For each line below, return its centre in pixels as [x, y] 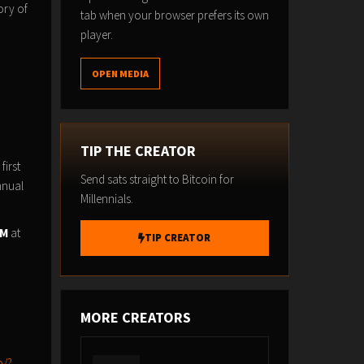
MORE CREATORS [135, 317]
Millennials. [106, 199]
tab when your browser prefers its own [174, 15]
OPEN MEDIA [120, 74]
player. [96, 35]
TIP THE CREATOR [138, 151]
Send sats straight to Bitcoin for [157, 179]
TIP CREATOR [178, 238]
